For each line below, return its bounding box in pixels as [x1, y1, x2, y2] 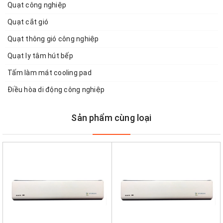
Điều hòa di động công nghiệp [7, 85, 105, 94]
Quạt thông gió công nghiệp [7, 34, 99, 43]
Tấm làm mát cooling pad [7, 68, 92, 77]
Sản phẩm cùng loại [71, 112, 152, 123]
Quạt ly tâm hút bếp [7, 51, 73, 60]
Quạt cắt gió [7, 17, 48, 26]
